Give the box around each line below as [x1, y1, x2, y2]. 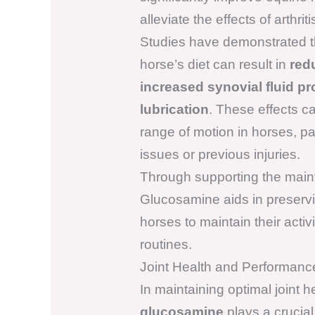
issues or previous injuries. [139, 146, 300, 162]
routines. [139, 236, 192, 252]
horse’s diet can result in [139, 56, 290, 72]
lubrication [139, 101, 209, 117]
